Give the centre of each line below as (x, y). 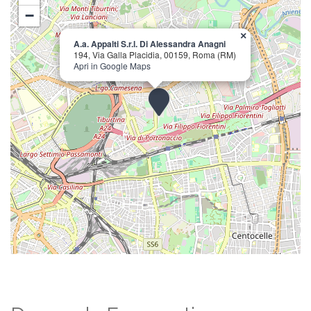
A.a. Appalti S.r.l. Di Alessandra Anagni (150, 44)
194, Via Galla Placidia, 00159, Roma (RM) (155, 54)
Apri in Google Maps (112, 66)
